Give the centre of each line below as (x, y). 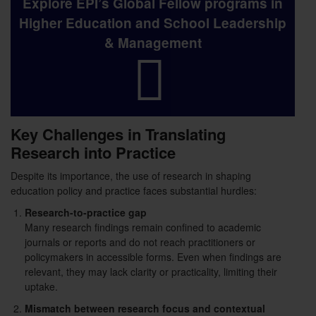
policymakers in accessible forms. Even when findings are (153, 257)
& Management (153, 43)
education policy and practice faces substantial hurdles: (134, 191)
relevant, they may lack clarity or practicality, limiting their (151, 272)
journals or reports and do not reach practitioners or (140, 242)
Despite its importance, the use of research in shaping (131, 176)
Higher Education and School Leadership (153, 23)
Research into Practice (93, 153)
